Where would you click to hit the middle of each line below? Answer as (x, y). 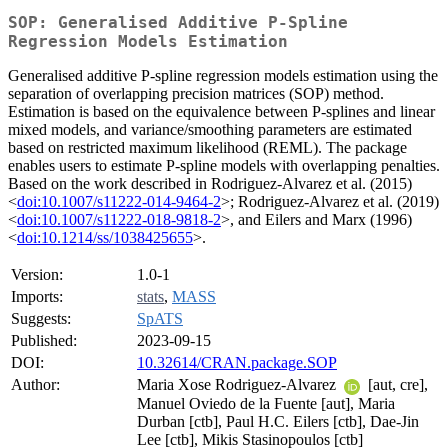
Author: (35, 385)
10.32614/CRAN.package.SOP (237, 363)
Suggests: (41, 319)
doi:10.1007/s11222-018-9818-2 (119, 220)
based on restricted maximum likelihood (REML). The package (207, 148)
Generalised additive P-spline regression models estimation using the (223, 76)
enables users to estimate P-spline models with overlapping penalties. (224, 166)
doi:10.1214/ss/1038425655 (105, 238)
